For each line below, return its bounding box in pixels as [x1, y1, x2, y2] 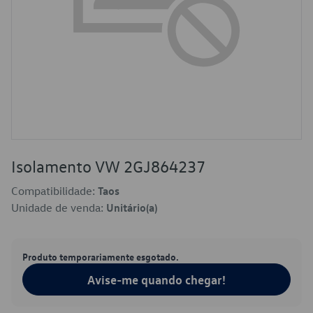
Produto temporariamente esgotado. [22, 250, 179, 263]
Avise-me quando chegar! [87, 272, 226, 287]
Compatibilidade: [11, 184, 98, 198]
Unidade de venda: [11, 201, 106, 214]
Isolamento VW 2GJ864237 [11, 156, 205, 177]
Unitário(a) [106, 201, 157, 214]
